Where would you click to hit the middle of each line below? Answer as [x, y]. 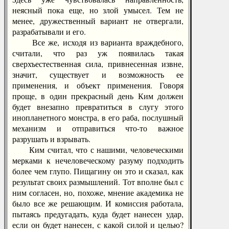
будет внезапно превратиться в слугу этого [98, 107]
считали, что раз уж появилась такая [98, 53]
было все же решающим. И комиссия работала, [98, 203]
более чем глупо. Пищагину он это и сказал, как [98, 171]
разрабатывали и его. [49, 31]
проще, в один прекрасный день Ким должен [98, 96]
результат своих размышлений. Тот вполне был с [98, 182]
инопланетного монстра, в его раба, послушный [98, 117]
